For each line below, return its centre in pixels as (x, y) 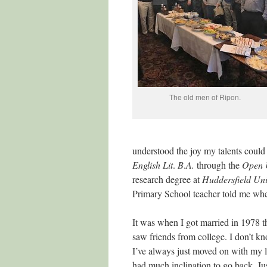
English (146, 165)
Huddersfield (226, 179)
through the (218, 165)
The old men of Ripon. (205, 97)
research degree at (167, 179)
